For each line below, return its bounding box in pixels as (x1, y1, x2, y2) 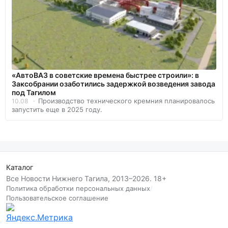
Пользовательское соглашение (6, 194, 108, 203)
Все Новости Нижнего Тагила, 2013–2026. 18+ (6, 174, 166, 183)
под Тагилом (12, 88, 56, 97)
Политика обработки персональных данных (6, 184, 150, 193)
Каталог (6, 163, 33, 172)
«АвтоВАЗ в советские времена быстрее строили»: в (12, 71, 199, 80)
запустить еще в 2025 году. (12, 105, 102, 114)
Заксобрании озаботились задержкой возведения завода (12, 79, 215, 89)
